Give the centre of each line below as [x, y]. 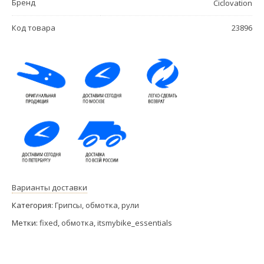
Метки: [26, 222]
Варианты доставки [49, 187]
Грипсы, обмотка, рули [97, 205]
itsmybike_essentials [135, 222]
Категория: [33, 205]
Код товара [34, 27]
